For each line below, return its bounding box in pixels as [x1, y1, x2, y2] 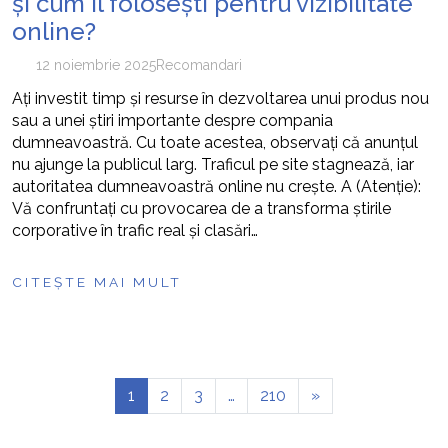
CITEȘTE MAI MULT [12, 274, 182, 290]
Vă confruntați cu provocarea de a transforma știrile [12, 199, 391, 218]
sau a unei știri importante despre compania [12, 111, 333, 130]
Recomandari [155, 57, 242, 73]
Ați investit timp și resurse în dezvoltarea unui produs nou [12, 89, 429, 108]
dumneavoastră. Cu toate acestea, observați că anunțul [12, 133, 418, 152]
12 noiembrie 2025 [35, 57, 156, 73]
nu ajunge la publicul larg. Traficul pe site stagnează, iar [12, 155, 414, 174]
